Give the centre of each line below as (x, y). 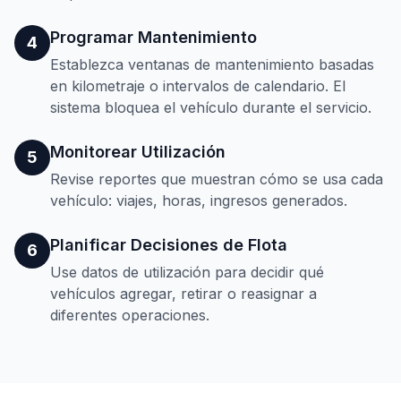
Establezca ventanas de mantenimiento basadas (212, 64)
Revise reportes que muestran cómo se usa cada (217, 179)
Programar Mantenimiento (154, 37)
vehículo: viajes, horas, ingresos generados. (199, 200)
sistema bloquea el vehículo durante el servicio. (211, 107)
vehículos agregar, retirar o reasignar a (183, 293)
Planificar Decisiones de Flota (169, 244)
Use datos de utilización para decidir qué (187, 272)
